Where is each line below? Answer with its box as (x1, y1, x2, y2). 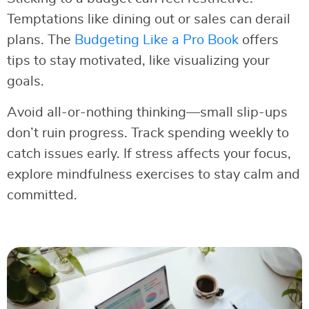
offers (239, 32, 279, 47)
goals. (7, 74, 44, 88)
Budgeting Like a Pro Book (74, 32, 239, 47)
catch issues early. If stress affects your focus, (7, 146, 291, 161)
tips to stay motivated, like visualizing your (7, 53, 270, 68)
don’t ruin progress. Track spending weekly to (7, 126, 289, 140)
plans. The (7, 32, 74, 47)
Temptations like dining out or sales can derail (7, 12, 290, 26)
